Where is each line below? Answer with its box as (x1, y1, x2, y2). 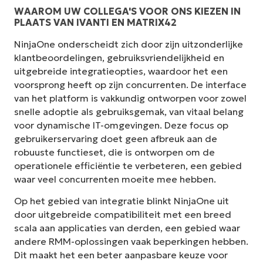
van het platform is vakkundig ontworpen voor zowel (14, 92, 247, 104)
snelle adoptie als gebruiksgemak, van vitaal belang (14, 105, 244, 117)
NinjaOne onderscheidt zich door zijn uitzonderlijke (14, 38, 243, 50)
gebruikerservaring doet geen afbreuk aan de (14, 132, 217, 144)
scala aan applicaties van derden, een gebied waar (14, 222, 240, 234)
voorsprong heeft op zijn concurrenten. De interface (14, 78, 247, 90)
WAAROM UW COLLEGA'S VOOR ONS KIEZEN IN (14, 5, 241, 17)
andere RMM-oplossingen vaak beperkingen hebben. (14, 235, 248, 248)
